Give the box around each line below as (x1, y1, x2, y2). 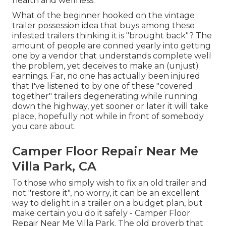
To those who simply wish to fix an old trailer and (12, 178, 207, 188)
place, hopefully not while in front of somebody (12, 111, 204, 122)
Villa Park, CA (12, 159, 96, 174)
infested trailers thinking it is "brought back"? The (12, 31, 212, 41)
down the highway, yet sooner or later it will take (12, 101, 208, 111)
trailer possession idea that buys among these (12, 21, 195, 31)
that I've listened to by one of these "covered (12, 81, 193, 91)
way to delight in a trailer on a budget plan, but (12, 198, 203, 208)
